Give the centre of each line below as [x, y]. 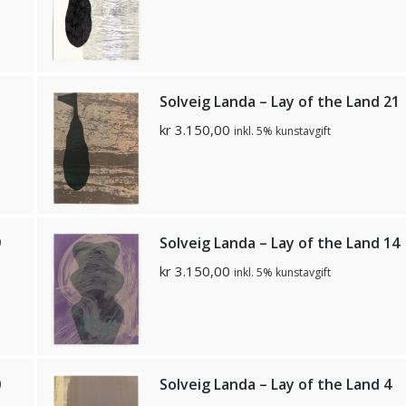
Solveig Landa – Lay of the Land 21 [279, 101]
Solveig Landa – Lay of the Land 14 [279, 243]
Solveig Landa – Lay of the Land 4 [275, 384]
